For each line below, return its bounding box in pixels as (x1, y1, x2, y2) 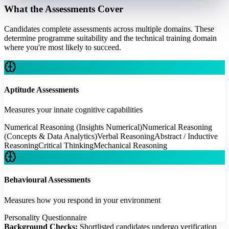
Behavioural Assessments (4, 175, 90, 185)
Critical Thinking (38, 141, 94, 150)
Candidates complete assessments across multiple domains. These (4, 24, 214, 33)
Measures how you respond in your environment (4, 195, 161, 204)
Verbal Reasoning (97, 132, 154, 141)
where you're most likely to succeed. (4, 42, 121, 52)
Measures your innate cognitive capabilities (4, 105, 143, 114)
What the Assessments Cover (4, 3, 123, 14)
